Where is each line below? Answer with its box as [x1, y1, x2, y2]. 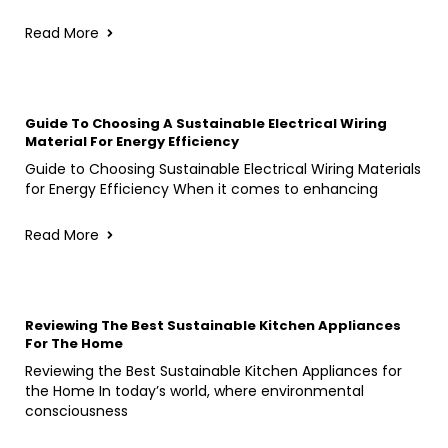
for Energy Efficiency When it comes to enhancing [25, 178, 378, 199]
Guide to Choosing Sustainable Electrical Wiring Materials [25, 158, 421, 179]
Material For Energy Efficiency [25, 131, 239, 151]
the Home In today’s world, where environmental [25, 380, 364, 401]
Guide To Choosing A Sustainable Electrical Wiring [25, 113, 387, 133]
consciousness [25, 400, 128, 421]
